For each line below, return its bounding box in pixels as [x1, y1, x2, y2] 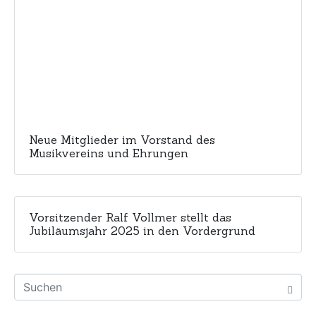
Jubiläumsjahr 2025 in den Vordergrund [29, 224, 255, 238]
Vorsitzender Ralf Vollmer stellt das [29, 210, 231, 225]
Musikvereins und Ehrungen [29, 146, 188, 161]
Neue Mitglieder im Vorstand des [29, 133, 215, 147]
